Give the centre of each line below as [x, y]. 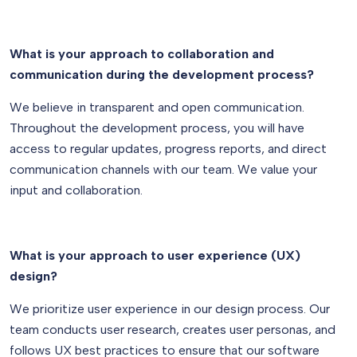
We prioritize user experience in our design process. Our [170, 309]
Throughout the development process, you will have [157, 128]
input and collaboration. [76, 190]
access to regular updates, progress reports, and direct [168, 149]
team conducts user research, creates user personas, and [173, 330]
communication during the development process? [162, 75]
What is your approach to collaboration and [142, 54]
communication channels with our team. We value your [163, 169]
